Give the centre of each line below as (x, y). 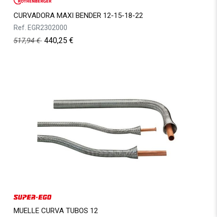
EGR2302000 (47, 28)
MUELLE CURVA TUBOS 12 (55, 211)
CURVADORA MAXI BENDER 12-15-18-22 (78, 16)
